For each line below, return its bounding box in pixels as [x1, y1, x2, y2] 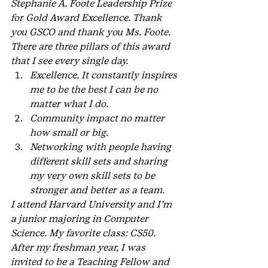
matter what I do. [30, 98, 108, 109]
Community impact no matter [30, 112, 167, 124]
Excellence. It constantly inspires [30, 69, 179, 81]
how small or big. [30, 127, 108, 138]
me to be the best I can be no [30, 84, 160, 95]
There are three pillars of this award [11, 41, 172, 52]
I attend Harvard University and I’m [11, 199, 174, 210]
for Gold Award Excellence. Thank [11, 12, 165, 23]
